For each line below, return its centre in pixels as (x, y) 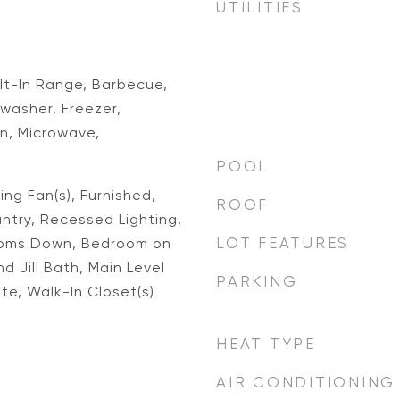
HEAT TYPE (266, 344)
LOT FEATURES (283, 243)
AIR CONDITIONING (306, 382)
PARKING (257, 281)
